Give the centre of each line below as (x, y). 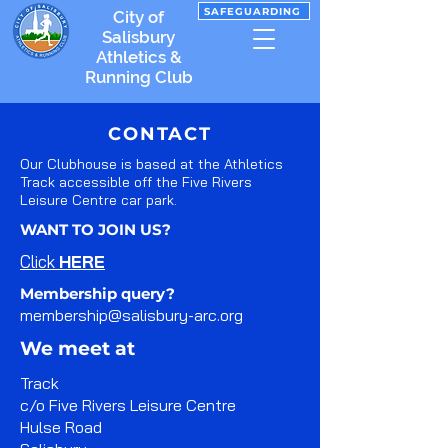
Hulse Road (61, 427)
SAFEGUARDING (252, 11)
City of (138, 17)
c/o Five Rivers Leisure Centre (128, 405)
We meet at (77, 348)
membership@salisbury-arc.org (131, 315)
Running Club (138, 77)
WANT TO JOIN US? (95, 229)
